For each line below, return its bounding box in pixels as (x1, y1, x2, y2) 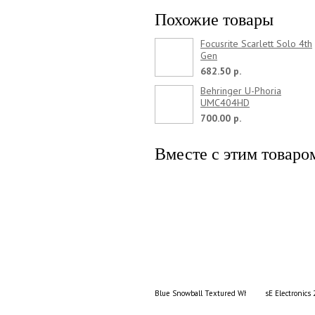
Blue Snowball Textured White (155, 288, 258, 298)
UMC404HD (200, 96, 250, 109)
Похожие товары (155, 10, 274, 29)
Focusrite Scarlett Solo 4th (200, 37, 312, 50)
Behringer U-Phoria (200, 84, 281, 97)
